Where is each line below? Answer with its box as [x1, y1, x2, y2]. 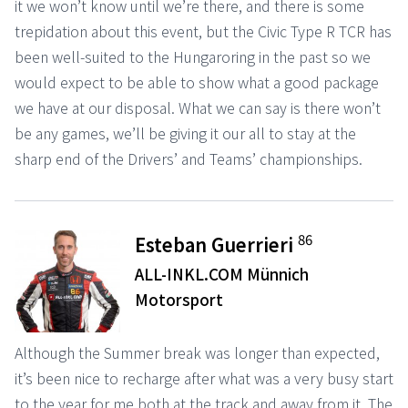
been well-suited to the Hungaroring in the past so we [15, 45, 371, 67]
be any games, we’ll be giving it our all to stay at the [15, 121, 356, 144]
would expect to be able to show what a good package [15, 70, 379, 93]
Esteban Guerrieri [135, 230, 299, 258]
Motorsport [135, 287, 224, 311]
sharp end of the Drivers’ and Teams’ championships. [15, 147, 362, 169]
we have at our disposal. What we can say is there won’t [15, 96, 381, 118]
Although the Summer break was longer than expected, [15, 341, 380, 363]
